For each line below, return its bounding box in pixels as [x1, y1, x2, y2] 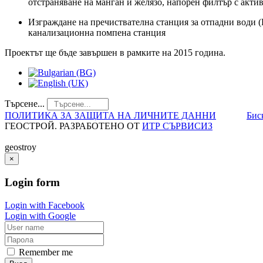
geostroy [5, 142, 36, 153]
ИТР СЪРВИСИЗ [142, 121, 213, 131]
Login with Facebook [5, 200, 85, 210]
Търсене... [5, 99, 45, 109]
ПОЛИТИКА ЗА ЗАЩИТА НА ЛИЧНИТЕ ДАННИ [5, 110, 216, 121]
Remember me [16, 247, 73, 257]
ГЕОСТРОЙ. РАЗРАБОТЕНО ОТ [5, 121, 142, 131]
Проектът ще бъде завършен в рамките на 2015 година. [5, 48, 225, 58]
